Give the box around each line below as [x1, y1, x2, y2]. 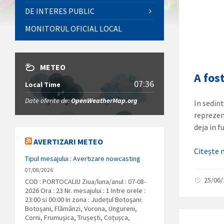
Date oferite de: [25, 96, 71, 105]
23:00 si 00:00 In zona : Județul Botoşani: [25, 195, 142, 204]
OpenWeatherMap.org [71, 96, 137, 105]
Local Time [25, 80, 60, 89]
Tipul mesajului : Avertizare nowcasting [25, 154, 140, 163]
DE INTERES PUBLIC [25, 6, 94, 16]
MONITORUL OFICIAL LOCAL [25, 23, 122, 33]
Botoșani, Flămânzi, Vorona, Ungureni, [25, 204, 137, 213]
